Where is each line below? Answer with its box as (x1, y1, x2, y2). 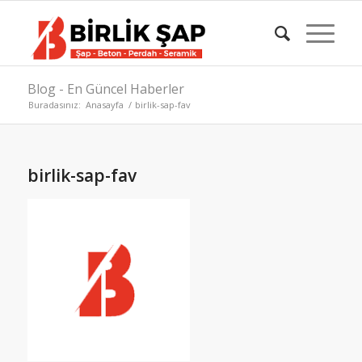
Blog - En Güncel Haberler (27, 80, 184, 98)
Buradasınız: (27, 99, 81, 111)
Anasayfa (85, 99, 124, 111)
